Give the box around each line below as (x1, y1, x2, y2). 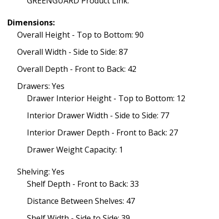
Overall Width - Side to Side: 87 (17, 46, 128, 58)
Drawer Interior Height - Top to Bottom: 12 (27, 93, 185, 104)
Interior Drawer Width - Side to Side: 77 (27, 110, 169, 121)
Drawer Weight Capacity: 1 (27, 144, 123, 155)
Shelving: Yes (17, 166, 65, 177)
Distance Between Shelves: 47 (27, 196, 135, 207)
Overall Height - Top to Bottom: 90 (17, 29, 144, 41)
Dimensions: (7, 17, 55, 28)
